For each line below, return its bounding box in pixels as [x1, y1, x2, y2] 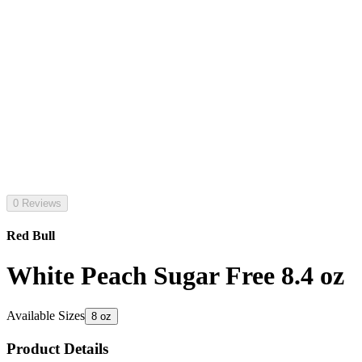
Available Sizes [6, 309, 85, 323]
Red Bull [6, 229, 55, 243]
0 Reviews [13, 197, 61, 209]
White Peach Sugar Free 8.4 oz [6, 260, 344, 290]
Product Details [6, 339, 108, 357]
